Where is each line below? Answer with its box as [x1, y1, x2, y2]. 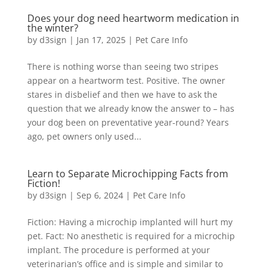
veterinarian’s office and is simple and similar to [27, 258, 223, 270]
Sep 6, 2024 [76, 189, 123, 201]
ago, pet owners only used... [27, 131, 141, 142]
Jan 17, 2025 [76, 34, 126, 46]
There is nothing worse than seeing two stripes [27, 61, 219, 72]
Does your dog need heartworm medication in [27, 12, 239, 25]
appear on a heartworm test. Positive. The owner [27, 75, 225, 86]
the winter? [27, 21, 78, 35]
